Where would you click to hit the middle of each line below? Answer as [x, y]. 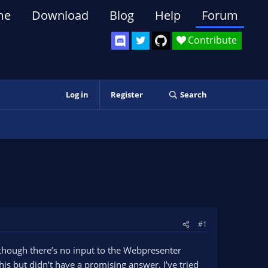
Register [127, 95]
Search [193, 95]
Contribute [212, 40]
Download [60, 15]
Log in [77, 95]
